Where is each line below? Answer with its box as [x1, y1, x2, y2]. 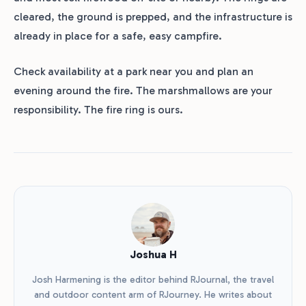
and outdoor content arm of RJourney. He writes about [34, 289, 272, 301]
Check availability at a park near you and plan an [14, 65, 253, 79]
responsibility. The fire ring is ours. [14, 103, 183, 117]
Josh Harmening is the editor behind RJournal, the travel [32, 274, 274, 286]
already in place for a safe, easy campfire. [14, 29, 222, 43]
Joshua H [129, 248, 177, 262]
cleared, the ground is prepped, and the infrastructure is [14, 10, 292, 24]
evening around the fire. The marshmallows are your [14, 84, 273, 98]
